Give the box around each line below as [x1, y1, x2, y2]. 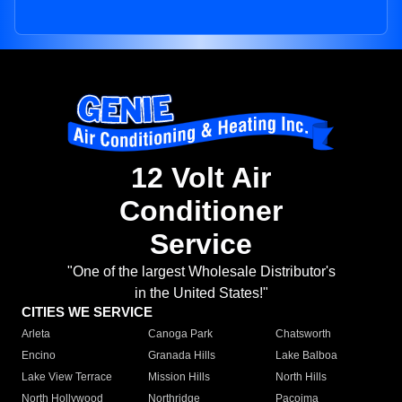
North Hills [275, 371, 327, 384]
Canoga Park [148, 328, 214, 341]
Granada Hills [148, 349, 216, 363]
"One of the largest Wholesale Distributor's [66, 264, 336, 280]
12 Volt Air [131, 162, 271, 195]
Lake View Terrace [22, 371, 112, 384]
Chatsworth [275, 328, 331, 341]
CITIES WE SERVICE [22, 304, 153, 320]
